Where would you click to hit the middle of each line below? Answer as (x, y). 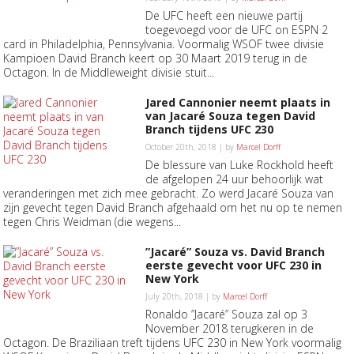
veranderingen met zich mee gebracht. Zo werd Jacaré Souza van (169, 193)
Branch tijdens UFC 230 (210, 129)
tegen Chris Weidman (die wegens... (92, 222)
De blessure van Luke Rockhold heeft (240, 165)
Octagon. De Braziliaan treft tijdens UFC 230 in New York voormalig (173, 343)
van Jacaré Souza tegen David (231, 116)
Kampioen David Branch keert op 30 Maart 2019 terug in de (156, 58)
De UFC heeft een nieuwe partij (224, 15)
